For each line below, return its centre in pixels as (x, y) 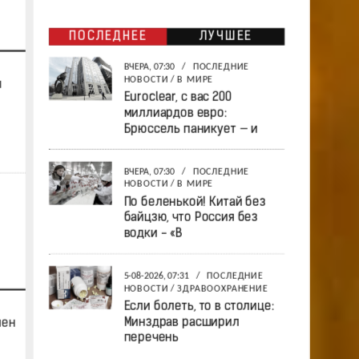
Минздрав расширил (181, 323)
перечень (151, 339)
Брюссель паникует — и (190, 129)
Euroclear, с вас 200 (177, 98)
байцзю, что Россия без (190, 218)
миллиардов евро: (175, 114)
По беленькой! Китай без (194, 202)
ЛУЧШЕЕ (225, 37)
